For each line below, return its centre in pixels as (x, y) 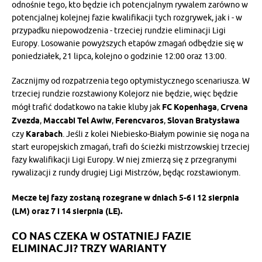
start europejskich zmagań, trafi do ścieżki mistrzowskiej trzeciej (131, 147)
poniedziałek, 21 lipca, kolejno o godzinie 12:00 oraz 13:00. (119, 56)
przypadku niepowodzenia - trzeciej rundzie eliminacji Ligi (119, 30)
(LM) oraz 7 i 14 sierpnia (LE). (67, 211)
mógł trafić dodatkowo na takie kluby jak (87, 107)
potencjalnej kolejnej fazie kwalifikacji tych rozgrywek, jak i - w (127, 18)
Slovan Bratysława (204, 120)
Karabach (44, 134)
